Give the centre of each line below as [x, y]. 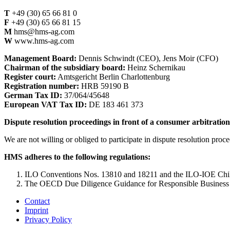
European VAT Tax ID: [45, 104]
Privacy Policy [48, 219]
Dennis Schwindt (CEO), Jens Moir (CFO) [147, 58]
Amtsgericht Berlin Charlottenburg [113, 76]
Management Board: [40, 58]
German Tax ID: [33, 95]
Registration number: [42, 86]
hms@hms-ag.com [43, 31]
